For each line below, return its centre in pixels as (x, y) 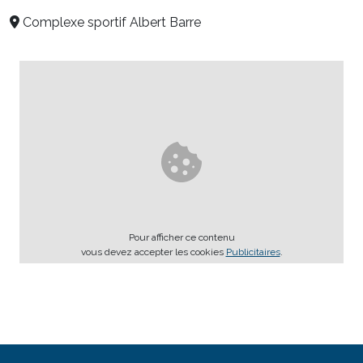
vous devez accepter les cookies (153, 252)
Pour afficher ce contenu (181, 238)
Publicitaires (253, 252)
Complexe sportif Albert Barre (112, 23)
